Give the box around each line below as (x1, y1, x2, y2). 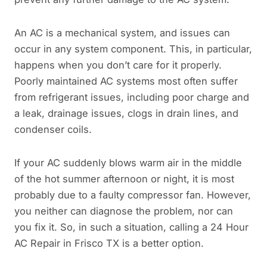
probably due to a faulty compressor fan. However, (14, 188, 251, 201)
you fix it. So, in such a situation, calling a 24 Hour (14, 221, 249, 233)
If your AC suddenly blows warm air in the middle (14, 156, 242, 169)
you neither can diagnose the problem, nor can (14, 204, 233, 217)
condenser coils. (14, 123, 92, 136)
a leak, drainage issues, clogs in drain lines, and (14, 107, 238, 120)
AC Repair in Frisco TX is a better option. (14, 237, 204, 249)
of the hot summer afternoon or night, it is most (14, 172, 234, 185)
